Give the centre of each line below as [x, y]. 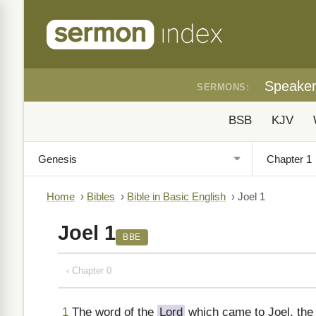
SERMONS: [223, 87]
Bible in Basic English [176, 197]
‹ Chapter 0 [89, 270]
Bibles [101, 197]
